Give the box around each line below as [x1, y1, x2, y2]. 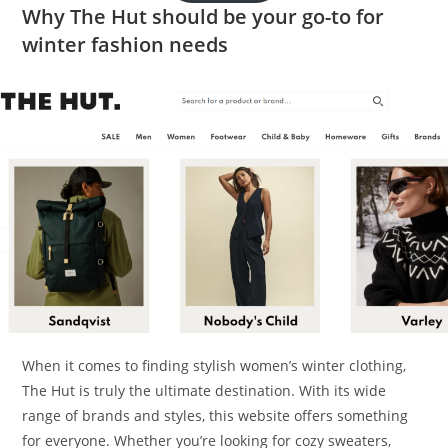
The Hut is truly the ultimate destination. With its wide [22, 381, 387, 401]
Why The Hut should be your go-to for [22, 3, 385, 31]
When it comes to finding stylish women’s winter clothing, [22, 356, 407, 376]
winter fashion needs [22, 31, 229, 59]
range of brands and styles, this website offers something [22, 406, 409, 426]
